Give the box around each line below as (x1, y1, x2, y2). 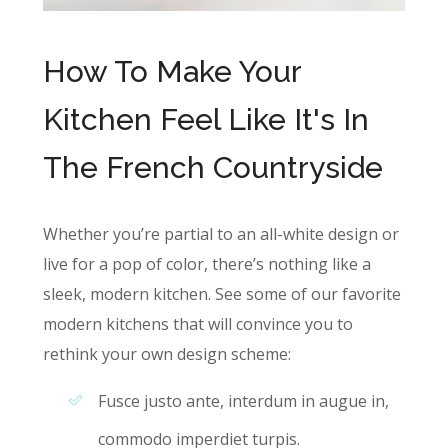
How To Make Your (42, 54, 301, 90)
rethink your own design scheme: (42, 343, 291, 366)
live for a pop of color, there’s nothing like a (42, 253, 371, 276)
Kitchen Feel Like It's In (42, 102, 369, 138)
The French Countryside (42, 150, 383, 186)
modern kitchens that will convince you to (42, 313, 353, 336)
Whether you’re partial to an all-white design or (42, 223, 399, 246)
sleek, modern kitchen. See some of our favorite (42, 283, 401, 306)
